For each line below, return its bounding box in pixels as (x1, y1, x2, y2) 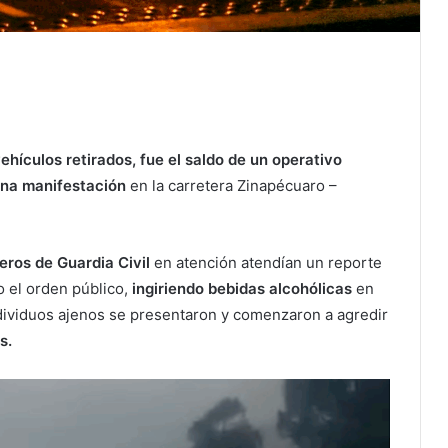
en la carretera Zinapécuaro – (126, 175, 337, 195)
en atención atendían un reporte (154, 252, 382, 272)
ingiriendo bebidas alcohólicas (132, 278, 352, 298)
